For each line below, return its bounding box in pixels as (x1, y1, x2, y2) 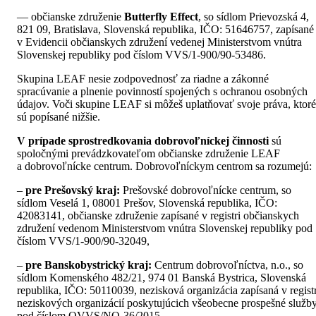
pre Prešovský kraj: (25, 183, 123, 196)
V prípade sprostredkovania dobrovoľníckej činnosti (17, 134, 269, 147)
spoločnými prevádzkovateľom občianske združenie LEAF (17, 147, 280, 159)
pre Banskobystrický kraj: (25, 258, 154, 271)
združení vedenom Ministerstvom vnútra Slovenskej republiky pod (17, 221, 312, 234)
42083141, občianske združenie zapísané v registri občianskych (17, 209, 299, 221)
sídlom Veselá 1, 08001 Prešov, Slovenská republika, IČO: (17, 196, 277, 209)
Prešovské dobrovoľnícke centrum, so (123, 183, 291, 196)
